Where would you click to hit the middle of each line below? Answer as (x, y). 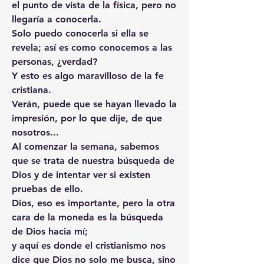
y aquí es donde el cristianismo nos (89, 245)
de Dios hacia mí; (50, 231)
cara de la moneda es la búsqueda (88, 217)
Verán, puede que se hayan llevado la (94, 104)
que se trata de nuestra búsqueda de (93, 160)
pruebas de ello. (47, 189)
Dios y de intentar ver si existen (81, 174)
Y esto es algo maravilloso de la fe (88, 75)
